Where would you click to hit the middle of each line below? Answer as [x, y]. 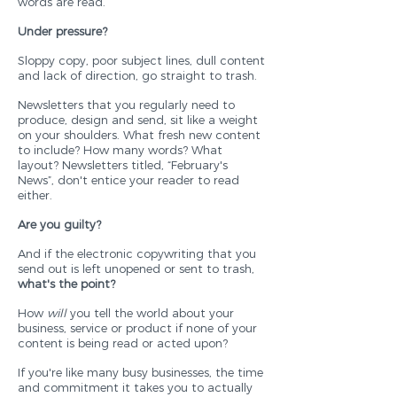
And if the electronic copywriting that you [137, 253]
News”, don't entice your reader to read [128, 180]
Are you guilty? [59, 224]
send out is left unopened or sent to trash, [136, 269]
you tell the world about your [152, 313]
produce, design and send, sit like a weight [138, 120]
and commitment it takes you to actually [135, 387]
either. [35, 195]
